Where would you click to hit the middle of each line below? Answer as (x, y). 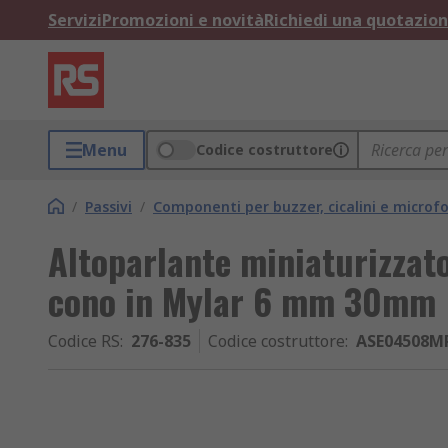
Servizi (75, 20)
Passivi (108, 206)
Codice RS (84, 341)
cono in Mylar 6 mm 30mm (242, 300)
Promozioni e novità (183, 20)
